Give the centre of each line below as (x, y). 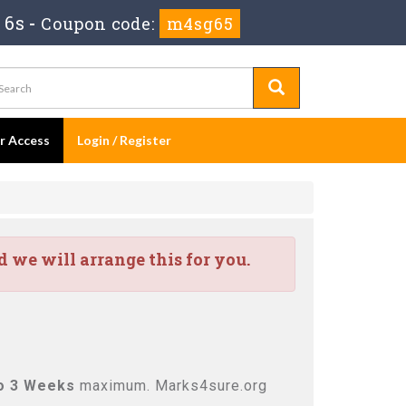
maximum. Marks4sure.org (171, 386)
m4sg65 (200, 24)
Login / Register (124, 140)
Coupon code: (100, 24)
